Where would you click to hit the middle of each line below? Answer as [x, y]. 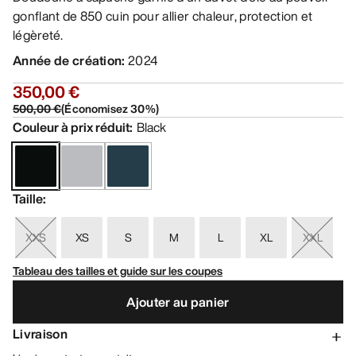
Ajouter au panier [178, 302]
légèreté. [38, 35]
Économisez [97, 109]
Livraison [40, 334]
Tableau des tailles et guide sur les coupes [118, 271]
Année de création [68, 61]
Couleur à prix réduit [71, 128]
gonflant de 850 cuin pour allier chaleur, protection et [163, 16]
